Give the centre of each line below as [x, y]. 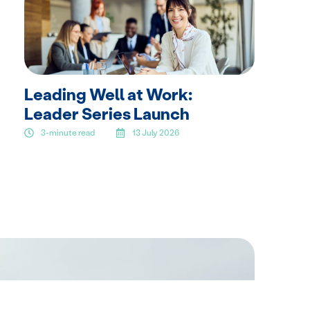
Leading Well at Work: [108, 95]
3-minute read [67, 133]
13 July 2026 [155, 133]
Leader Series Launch [107, 114]
